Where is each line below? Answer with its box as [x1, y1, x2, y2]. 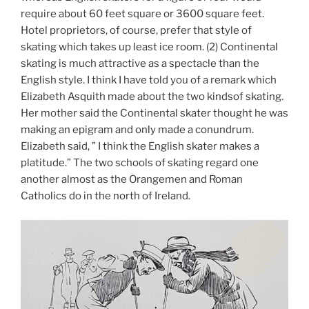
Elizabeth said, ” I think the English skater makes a [21, 140, 259, 153]
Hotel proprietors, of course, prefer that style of [21, 24, 252, 37]
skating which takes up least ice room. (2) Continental [21, 41, 278, 54]
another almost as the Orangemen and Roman [21, 173, 243, 186]
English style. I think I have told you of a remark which [21, 74, 277, 87]
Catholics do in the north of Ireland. [21, 190, 190, 203]
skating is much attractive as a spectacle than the [21, 57, 259, 70]
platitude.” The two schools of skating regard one [21, 157, 259, 170]
